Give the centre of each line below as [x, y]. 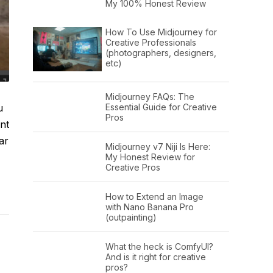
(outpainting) [131, 218]
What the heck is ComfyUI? [159, 247]
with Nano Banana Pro [149, 207]
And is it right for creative [155, 257]
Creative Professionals [151, 42]
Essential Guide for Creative [161, 107]
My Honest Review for [150, 157]
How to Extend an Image [154, 197]
